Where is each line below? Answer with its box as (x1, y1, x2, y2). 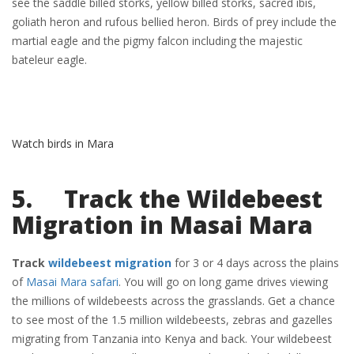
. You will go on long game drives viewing (119, 274, 328, 289)
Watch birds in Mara (12, 136, 114, 151)
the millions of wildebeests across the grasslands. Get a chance (12, 293, 335, 308)
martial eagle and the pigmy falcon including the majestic (12, 33, 303, 48)
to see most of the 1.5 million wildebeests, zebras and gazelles (12, 312, 333, 327)
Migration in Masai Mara (12, 209, 313, 241)
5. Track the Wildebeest (12, 183, 322, 215)
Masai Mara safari (26, 274, 119, 289)
